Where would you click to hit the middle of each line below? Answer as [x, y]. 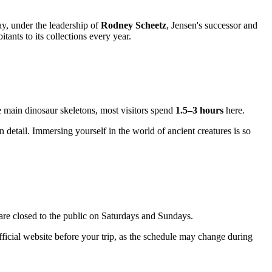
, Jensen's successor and [212, 25]
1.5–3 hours [199, 110]
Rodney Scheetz [134, 25]
